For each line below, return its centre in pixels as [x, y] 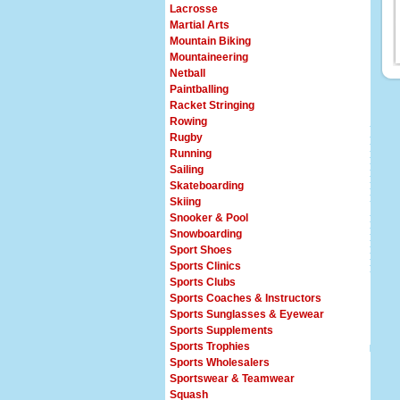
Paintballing [199, 89]
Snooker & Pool [209, 218]
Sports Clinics [205, 266]
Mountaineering [209, 57]
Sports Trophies [210, 346]
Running [191, 154]
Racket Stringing [212, 105]
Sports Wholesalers [220, 362]
